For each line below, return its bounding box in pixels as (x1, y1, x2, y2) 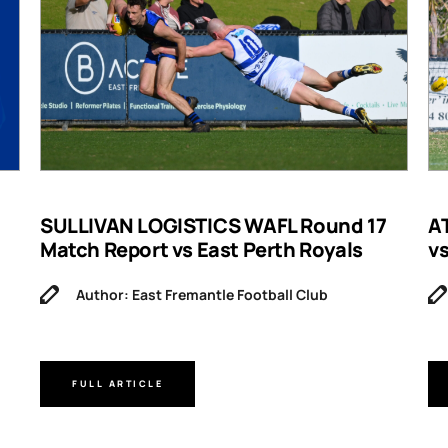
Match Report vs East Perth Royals (40, 235, 363, 263)
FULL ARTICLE (72, 377, 163, 391)
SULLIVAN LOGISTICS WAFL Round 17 (40, 211, 387, 239)
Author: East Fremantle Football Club (76, 284, 328, 304)
